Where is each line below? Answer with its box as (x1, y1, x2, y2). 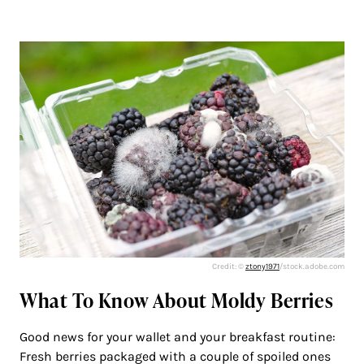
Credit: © (212, 262, 245, 272)
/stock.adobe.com (279, 262, 344, 272)
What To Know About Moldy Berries (19, 287, 334, 314)
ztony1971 (245, 262, 279, 272)
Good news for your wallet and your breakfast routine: (19, 329, 336, 345)
